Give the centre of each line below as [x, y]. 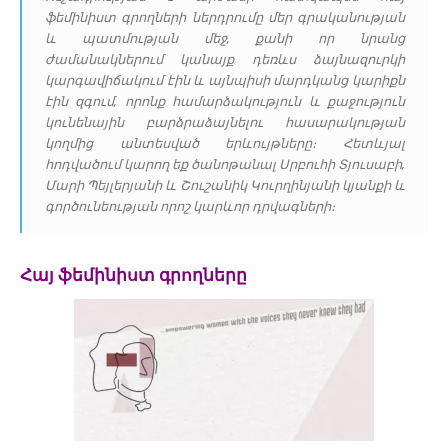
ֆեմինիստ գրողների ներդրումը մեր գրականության [225, 17]
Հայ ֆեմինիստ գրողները [133, 275]
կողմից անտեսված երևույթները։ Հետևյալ [225, 143]
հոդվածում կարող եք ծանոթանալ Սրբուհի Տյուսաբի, [225, 164]
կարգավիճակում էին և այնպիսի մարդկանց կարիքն [225, 80]
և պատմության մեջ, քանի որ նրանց [225, 38]
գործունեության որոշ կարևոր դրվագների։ [191, 206]
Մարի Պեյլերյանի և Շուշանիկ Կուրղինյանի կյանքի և [225, 185]
